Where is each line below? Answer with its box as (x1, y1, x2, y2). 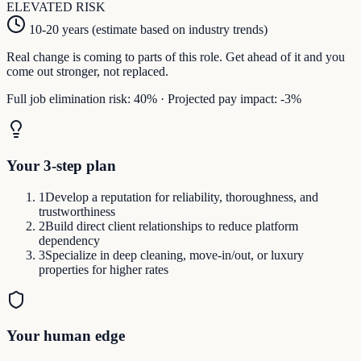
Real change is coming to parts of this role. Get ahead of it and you (6, 50, 345, 64)
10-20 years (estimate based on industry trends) (29, 23, 268, 37)
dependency (39, 233, 100, 247)
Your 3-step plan (6, 156, 116, 174)
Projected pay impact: (168, 92, 277, 106)
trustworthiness (39, 204, 115, 218)
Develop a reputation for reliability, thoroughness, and (45, 189, 318, 204)
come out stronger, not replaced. (6, 64, 168, 79)
